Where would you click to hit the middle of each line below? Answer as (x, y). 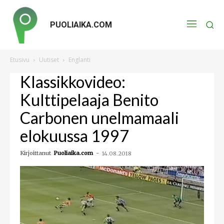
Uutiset (49, 60)
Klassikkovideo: (73, 82)
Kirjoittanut (35, 153)
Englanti (79, 60)
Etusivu (20, 60)
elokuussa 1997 (74, 136)
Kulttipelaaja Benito (89, 100)
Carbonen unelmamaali (99, 118)
